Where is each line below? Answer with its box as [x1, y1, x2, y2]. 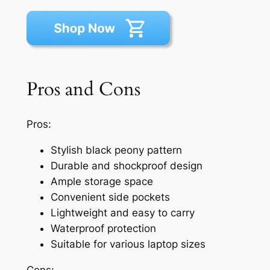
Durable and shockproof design [50, 159, 202, 172]
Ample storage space [50, 175, 153, 187]
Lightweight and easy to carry [50, 206, 195, 219]
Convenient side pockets [50, 190, 170, 203]
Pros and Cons [26, 77, 140, 102]
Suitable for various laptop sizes [50, 237, 206, 250]
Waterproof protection [50, 222, 156, 234]
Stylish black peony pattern [50, 143, 182, 156]
